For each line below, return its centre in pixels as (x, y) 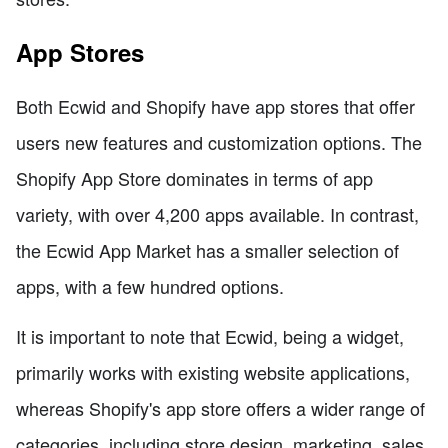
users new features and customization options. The (219, 141)
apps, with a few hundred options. (150, 285)
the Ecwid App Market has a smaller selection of (207, 249)
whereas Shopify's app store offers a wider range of (220, 407)
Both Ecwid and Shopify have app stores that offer (215, 105)
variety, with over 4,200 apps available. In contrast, (217, 213)
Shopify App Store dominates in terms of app (194, 177)
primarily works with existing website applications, (213, 371)
